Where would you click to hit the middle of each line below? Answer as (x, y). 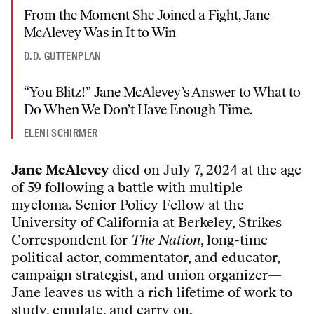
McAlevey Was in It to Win (100, 33)
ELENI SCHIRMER (61, 134)
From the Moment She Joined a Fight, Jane (147, 15)
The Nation (166, 240)
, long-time (234, 240)
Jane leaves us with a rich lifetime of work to (152, 293)
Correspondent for (71, 240)
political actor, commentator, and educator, (145, 258)
